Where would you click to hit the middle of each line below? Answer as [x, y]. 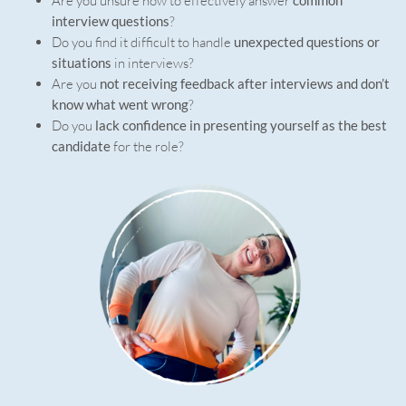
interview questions [111, 20]
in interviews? [153, 63]
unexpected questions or [307, 41]
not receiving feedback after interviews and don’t [245, 83]
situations [82, 62]
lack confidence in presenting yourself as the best [241, 125]
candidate [81, 145]
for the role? [147, 146]
